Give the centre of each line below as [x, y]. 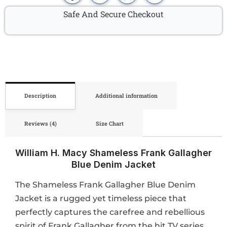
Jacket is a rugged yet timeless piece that [101, 199]
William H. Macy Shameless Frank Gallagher [113, 153]
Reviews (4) [41, 123]
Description [41, 96]
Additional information [126, 96]
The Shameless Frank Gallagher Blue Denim [105, 185]
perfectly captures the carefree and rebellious [110, 212]
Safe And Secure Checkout [113, 14]
